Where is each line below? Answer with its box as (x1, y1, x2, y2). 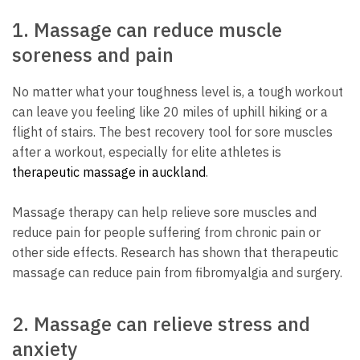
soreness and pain (12, 41, 174, 67)
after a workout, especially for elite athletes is (12, 143, 281, 160)
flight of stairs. (12, 123, 96, 140)
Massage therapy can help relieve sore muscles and (12, 204, 317, 221)
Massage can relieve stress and (34, 311, 310, 337)
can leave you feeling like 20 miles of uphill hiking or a (12, 103, 328, 120)
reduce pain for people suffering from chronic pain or (12, 224, 321, 241)
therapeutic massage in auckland (12, 163, 206, 180)
